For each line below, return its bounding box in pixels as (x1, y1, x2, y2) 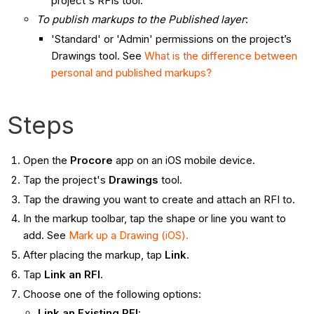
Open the (22, 153, 70, 168)
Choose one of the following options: (22, 287, 201, 301)
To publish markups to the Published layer (36, 13, 246, 27)
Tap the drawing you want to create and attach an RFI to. (22, 192, 295, 206)
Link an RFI (43, 267, 100, 281)
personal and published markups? (51, 66, 212, 80)
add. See (22, 228, 69, 243)
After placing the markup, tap (22, 248, 165, 262)
